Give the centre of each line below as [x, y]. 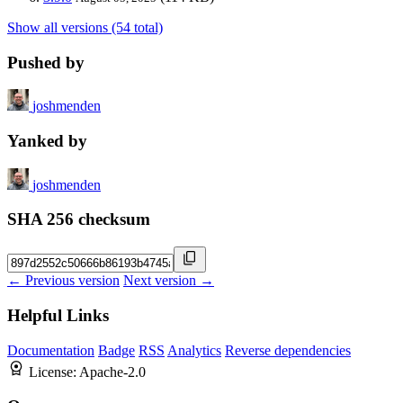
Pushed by [46, 62]
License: [54, 372]
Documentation [51, 350]
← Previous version [63, 281]
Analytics [194, 350]
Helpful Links [58, 315]
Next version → [169, 281]
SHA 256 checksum [79, 219]
